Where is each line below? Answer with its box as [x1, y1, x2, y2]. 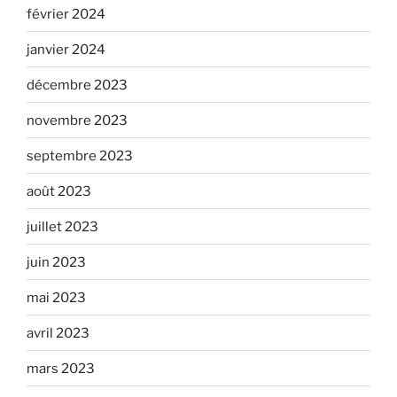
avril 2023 [27, 324, 90, 341]
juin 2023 [27, 253, 86, 270]
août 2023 [27, 183, 91, 199]
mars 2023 [27, 360, 95, 377]
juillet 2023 [27, 218, 98, 235]
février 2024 [27, 5, 105, 22]
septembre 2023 [27, 147, 133, 164]
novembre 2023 [27, 112, 128, 128]
